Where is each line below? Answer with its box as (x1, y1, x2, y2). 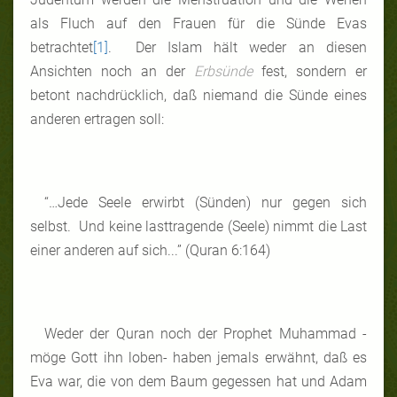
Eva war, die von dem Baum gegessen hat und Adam (30, 372, 367, 390)
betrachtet (30, 38, 93, 56)
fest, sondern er (253, 62, 367, 80)
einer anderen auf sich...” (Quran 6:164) (30, 241, 270, 259)
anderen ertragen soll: (30, 110, 164, 128)
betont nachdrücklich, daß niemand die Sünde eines (30, 86, 367, 104)
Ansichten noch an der (30, 62, 194, 80)
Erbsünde (194, 62, 253, 80)
